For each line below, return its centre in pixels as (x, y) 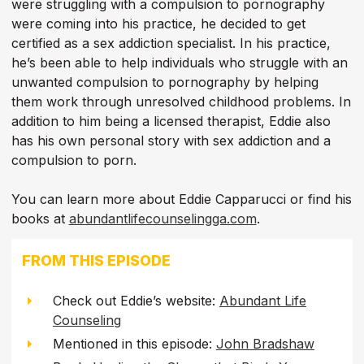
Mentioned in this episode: (134, 343)
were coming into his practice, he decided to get (158, 23)
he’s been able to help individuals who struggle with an (179, 62)
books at (40, 218)
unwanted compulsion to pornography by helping (165, 82)
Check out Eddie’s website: (136, 300)
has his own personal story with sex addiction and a (171, 140)
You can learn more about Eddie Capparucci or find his (181, 199)
